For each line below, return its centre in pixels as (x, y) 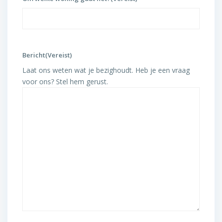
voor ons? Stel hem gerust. (65, 82)
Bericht (34, 55)
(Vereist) (58, 55)
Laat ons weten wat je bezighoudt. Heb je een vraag (106, 70)
